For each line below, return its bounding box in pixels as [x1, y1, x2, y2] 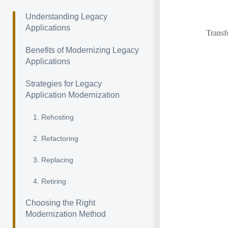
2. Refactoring [33, 134, 78, 142]
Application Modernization [25, 91, 120, 99]
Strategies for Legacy [25, 79, 102, 88]
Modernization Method [25, 210, 106, 218]
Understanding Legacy [25, 12, 107, 21]
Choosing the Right [25, 198, 95, 207]
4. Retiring [33, 177, 66, 185]
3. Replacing [33, 156, 73, 164]
